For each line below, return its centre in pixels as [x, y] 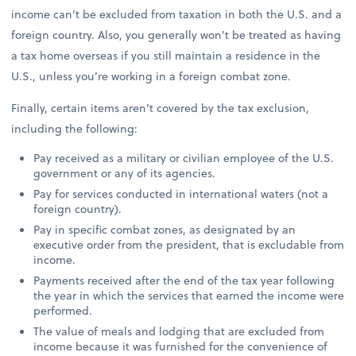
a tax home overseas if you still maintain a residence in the [166, 55]
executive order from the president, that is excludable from [189, 245]
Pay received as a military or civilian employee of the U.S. [184, 157]
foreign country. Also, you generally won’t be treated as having [176, 34]
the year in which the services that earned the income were [189, 296]
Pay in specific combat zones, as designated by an [165, 230]
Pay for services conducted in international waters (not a [181, 193]
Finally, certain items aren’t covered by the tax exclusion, [161, 107]
